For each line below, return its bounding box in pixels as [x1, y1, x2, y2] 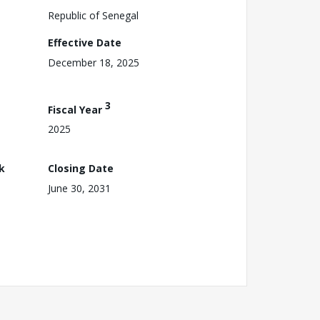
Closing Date [48, 161, 114, 175]
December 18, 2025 [48, 55, 139, 69]
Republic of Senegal [48, 8, 139, 22]
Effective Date [48, 35, 121, 49]
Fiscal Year [48, 102, 105, 116]
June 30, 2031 [48, 181, 111, 195]
